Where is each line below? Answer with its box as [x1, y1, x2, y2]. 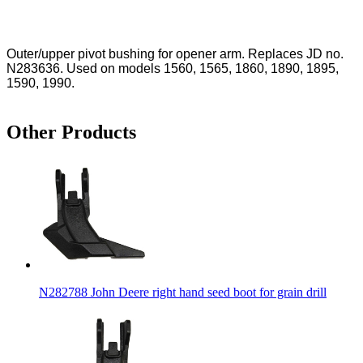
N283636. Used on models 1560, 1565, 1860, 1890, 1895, [6, 62, 339, 75]
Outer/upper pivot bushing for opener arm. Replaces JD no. [6, 47, 344, 61]
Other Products [6, 121, 136, 143]
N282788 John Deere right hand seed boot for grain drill [39, 284, 327, 299]
